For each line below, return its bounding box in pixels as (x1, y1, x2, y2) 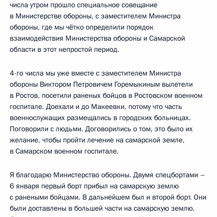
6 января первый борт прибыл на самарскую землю (10, 181, 179, 191)
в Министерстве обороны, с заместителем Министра (10, 11, 181, 21)
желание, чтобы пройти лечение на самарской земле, (10, 135, 185, 145)
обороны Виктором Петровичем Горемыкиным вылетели (10, 79, 193, 89)
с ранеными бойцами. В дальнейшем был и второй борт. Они (10, 192, 206, 202)
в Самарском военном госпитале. (10, 146, 119, 156)
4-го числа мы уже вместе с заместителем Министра (10, 68, 181, 78)
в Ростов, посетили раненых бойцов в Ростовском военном (10, 90, 202, 100)
